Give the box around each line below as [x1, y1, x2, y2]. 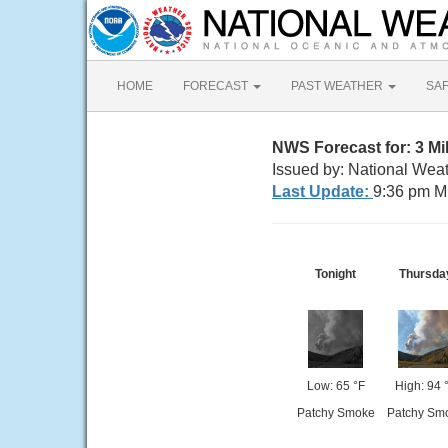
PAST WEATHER [291, 79, 386, 93]
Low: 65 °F [306, 379, 365, 393]
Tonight [315, 267, 356, 281]
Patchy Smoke [296, 406, 375, 420]
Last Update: [272, 183, 373, 200]
